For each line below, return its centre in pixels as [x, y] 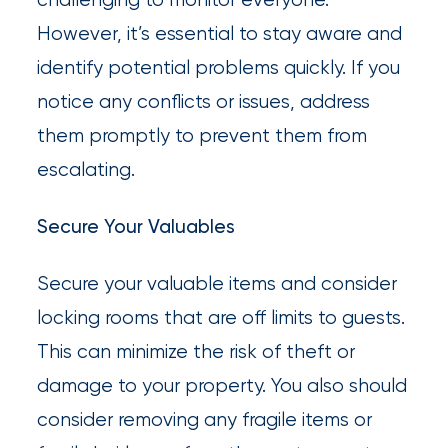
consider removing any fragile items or [205, 419]
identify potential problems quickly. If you [219, 68]
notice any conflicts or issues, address [204, 102]
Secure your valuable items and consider [217, 283]
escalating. [86, 170]
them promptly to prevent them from [202, 136]
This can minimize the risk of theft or [196, 351]
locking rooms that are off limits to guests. [221, 317]
